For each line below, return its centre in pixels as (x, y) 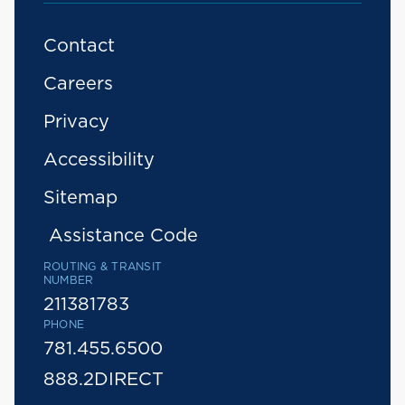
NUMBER (69, 280)
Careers (78, 84)
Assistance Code (123, 236)
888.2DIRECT (104, 380)
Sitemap (80, 198)
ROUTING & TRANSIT (103, 267)
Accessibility (99, 160)
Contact (79, 46)
